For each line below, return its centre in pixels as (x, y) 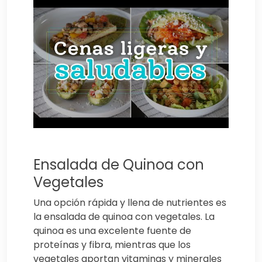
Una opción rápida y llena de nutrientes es (130, 202)
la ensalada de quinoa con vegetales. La (124, 216)
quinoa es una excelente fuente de (112, 230)
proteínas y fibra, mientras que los (112, 244)
